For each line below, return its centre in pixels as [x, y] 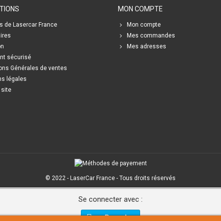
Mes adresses [147, 46]
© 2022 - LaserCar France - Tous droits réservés [110, 178]
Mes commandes [151, 36]
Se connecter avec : [110, 199]
